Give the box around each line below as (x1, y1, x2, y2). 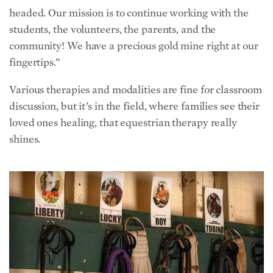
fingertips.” (9, 55, 60, 69)
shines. (9, 132, 41, 146)
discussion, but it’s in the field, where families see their (9, 99, 260, 113)
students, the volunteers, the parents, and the (9, 23, 216, 36)
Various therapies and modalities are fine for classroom (9, 83, 262, 96)
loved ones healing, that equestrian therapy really (9, 116, 237, 129)
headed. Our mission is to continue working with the (9, 6, 249, 19)
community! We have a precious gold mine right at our (9, 39, 258, 52)
